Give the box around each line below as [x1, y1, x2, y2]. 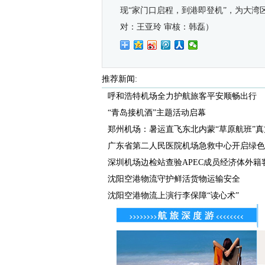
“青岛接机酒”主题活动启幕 [108, 108, 206, 117]
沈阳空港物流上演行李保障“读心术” [108, 191, 239, 200]
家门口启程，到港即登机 [132, 6, 223, 15]
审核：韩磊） [164, 22, 214, 31]
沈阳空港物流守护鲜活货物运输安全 [108, 174, 240, 183]
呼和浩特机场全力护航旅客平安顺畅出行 [108, 92, 257, 101]
